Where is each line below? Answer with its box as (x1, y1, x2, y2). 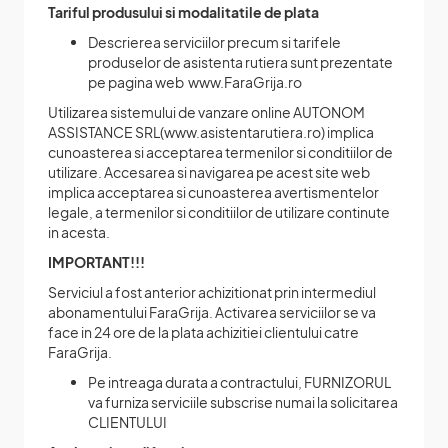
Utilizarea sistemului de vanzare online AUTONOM (48, 102, 365, 121)
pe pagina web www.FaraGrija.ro (88, 72, 302, 91)
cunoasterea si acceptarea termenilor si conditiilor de (48, 142, 393, 161)
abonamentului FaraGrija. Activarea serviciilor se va (48, 302, 376, 321)
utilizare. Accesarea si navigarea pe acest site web (48, 162, 370, 181)
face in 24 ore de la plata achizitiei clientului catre (48, 322, 359, 341)
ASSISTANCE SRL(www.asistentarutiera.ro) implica (48, 122, 374, 141)
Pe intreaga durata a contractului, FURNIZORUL (88, 372, 391, 391)
